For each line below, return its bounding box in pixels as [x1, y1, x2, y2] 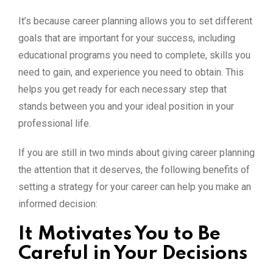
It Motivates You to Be [18, 224, 221, 244]
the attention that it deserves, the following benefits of [18, 163, 250, 175]
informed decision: [18, 197, 97, 210]
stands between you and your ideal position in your [18, 100, 234, 112]
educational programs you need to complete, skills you [18, 49, 250, 61]
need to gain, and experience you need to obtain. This [18, 66, 244, 78]
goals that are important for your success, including [18, 32, 235, 44]
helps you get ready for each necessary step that [18, 83, 227, 95]
